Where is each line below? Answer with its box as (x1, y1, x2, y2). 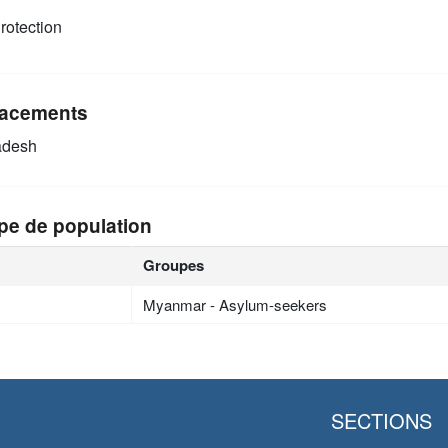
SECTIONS (331, 406, 432, 435)
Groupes (143, 254, 205, 276)
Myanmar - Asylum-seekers (143, 294, 328, 315)
